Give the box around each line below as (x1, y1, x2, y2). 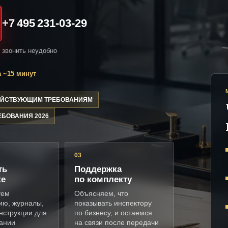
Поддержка (74, 164, 122, 175)
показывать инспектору (74, 199, 152, 208)
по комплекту (74, 175, 132, 185)
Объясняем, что (74, 189, 129, 198)
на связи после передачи (74, 218, 159, 227)
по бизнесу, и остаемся (74, 209, 153, 217)
